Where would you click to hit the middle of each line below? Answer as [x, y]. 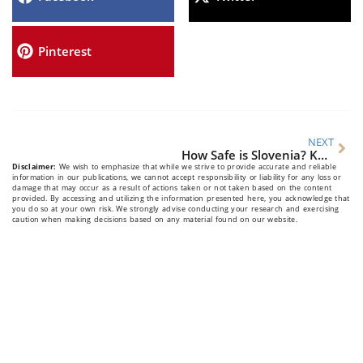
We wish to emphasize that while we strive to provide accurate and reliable [196, 166]
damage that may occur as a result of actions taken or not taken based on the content [172, 187]
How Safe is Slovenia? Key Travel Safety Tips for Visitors [322, 154]
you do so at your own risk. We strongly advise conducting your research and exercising [176, 208]
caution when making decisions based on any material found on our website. [155, 219]
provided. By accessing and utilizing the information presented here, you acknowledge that [181, 198]
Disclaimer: [34, 166]
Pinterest [64, 51]
